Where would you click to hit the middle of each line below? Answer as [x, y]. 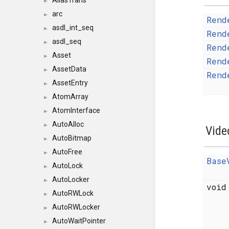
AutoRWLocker [76, 207]
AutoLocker [71, 179]
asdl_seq [67, 41]
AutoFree [67, 152]
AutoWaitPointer [79, 221]
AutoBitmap [72, 138]
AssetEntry [70, 83]
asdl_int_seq [73, 28]
